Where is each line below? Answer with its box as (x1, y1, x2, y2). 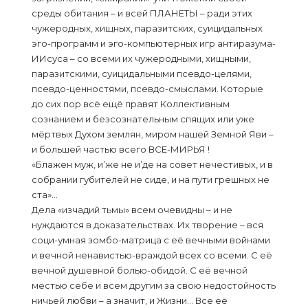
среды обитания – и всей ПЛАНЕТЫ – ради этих (32, 8, 252, 19)
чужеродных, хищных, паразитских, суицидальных (32, 23, 263, 34)
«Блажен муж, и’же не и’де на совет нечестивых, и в (32, 159, 273, 170)
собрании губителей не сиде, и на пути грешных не (32, 174, 269, 185)
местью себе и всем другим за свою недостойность (32, 280, 276, 291)
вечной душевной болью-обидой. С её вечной (32, 265, 247, 276)
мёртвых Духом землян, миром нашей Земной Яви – (32, 129, 274, 140)
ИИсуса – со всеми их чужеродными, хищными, (32, 53, 251, 64)
